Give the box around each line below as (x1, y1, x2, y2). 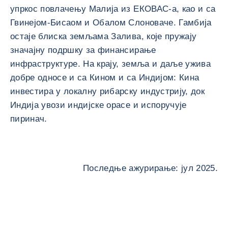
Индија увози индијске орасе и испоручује (10, 100, 187, 110)
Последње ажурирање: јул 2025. (83, 163, 218, 173)
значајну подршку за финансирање (10, 45, 156, 55)
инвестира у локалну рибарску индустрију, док (10, 87, 205, 96)
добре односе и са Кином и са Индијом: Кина (10, 73, 199, 82)
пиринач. (10, 114, 47, 124)
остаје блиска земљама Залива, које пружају (10, 32, 197, 41)
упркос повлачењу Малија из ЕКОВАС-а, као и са (10, 4, 216, 14)
